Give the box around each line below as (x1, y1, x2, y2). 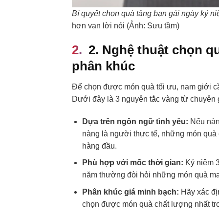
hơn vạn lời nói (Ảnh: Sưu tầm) (72, 22, 179, 30)
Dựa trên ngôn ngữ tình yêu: (82, 117, 188, 126)
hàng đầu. (82, 141, 117, 150)
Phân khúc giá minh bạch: (82, 187, 179, 196)
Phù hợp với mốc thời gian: (82, 158, 183, 167)
